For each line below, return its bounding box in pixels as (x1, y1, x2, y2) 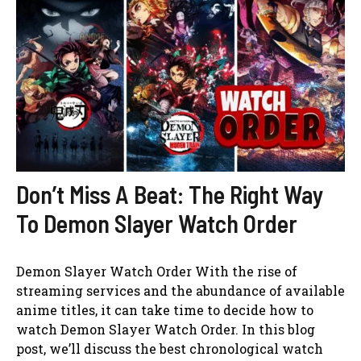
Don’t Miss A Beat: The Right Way (16, 179, 323, 209)
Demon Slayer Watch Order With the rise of (16, 262, 297, 280)
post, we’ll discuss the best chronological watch (16, 339, 323, 357)
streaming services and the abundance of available (16, 281, 345, 299)
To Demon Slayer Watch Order (16, 208, 297, 238)
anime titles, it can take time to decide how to (16, 301, 313, 318)
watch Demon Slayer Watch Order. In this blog (16, 320, 315, 338)
